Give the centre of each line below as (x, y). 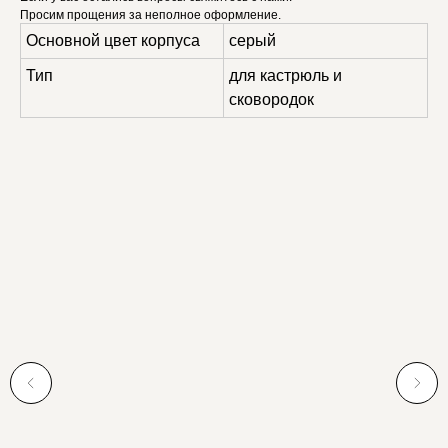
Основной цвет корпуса (113, 41)
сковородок (271, 100)
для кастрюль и (285, 76)
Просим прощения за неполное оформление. (150, 15)
